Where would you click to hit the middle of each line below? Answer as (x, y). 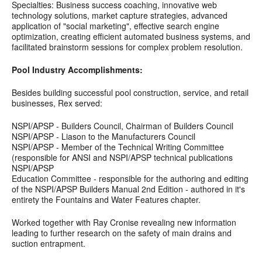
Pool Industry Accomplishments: (77, 70)
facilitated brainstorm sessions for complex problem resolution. (127, 47)
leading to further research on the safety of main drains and (122, 233)
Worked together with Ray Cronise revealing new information (124, 223)
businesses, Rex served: (57, 103)
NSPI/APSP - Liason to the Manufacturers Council (104, 137)
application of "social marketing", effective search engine (116, 26)
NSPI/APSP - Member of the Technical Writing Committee (118, 147)
